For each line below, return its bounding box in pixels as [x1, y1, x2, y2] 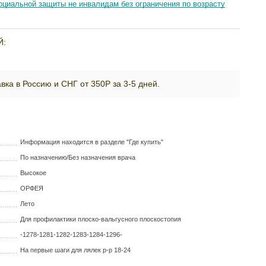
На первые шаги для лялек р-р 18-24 [20, 246, 131, 254]
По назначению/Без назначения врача [20, 154, 136, 161]
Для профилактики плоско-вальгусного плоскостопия [20, 216, 182, 223]
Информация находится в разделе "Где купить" [20, 138, 164, 146]
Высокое [20, 169, 47, 177]
